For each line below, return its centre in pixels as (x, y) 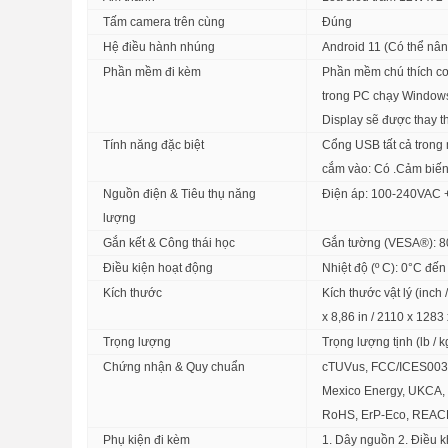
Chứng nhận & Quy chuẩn (174, 367)
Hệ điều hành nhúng (159, 47)
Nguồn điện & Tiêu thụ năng (179, 194)
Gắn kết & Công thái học (169, 243)
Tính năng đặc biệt (153, 145)
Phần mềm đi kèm (152, 72)
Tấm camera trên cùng (164, 22)
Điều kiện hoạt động (158, 268)
